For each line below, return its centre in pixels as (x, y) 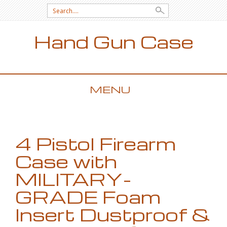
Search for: (67, 8)
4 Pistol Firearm (96, 143)
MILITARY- (73, 179)
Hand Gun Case (113, 42)
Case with (66, 161)
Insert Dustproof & (113, 214)
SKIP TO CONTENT (44, 113)
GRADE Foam (88, 197)
